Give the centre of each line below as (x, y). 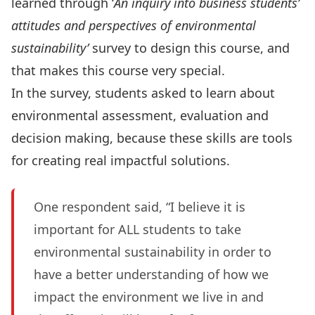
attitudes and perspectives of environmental (134, 25)
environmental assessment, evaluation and (140, 115)
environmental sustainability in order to (153, 252)
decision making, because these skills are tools (152, 138)
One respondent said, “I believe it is (140, 207)
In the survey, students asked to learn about (143, 93)
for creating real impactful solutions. (121, 160)
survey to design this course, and (189, 48)
